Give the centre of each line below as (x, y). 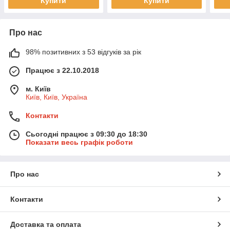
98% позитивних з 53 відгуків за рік (83, 52)
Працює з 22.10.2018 (62, 70)
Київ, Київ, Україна (56, 97)
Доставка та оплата (46, 224)
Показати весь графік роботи (79, 142)
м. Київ (38, 89)
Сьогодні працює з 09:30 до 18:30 (87, 134)
